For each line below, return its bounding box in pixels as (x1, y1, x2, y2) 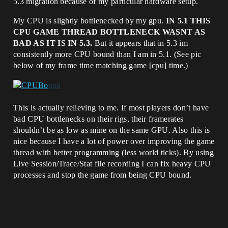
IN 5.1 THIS (165, 16, 211, 25)
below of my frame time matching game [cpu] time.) (13, 61, 188, 70)
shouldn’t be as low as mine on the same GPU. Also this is (13, 126, 210, 135)
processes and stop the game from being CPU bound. (13, 170, 192, 180)
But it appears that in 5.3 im (92, 39, 188, 47)
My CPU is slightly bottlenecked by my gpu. (13, 16, 166, 25)
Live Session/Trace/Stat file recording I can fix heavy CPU (13, 159, 211, 168)
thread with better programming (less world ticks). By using (13, 148, 214, 157)
